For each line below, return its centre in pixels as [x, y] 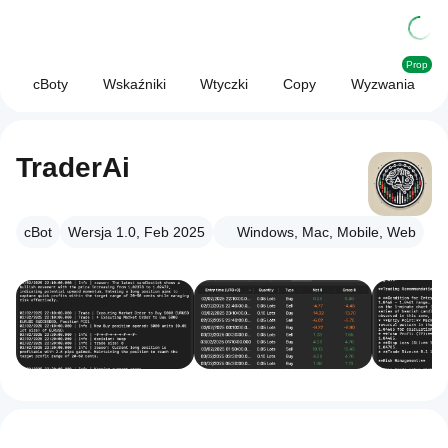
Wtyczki [224, 84]
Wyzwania [382, 84]
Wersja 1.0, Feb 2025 [136, 232]
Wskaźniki [134, 84]
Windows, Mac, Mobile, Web [326, 232]
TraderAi [73, 167]
